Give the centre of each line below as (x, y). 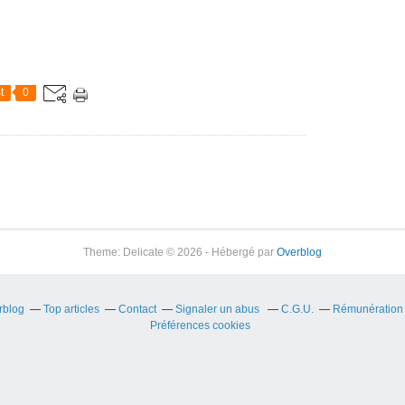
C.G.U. (297, 309)
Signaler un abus (218, 309)
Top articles (71, 309)
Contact (137, 309)
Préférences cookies (200, 325)
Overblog (299, 252)
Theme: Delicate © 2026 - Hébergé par (180, 252)
